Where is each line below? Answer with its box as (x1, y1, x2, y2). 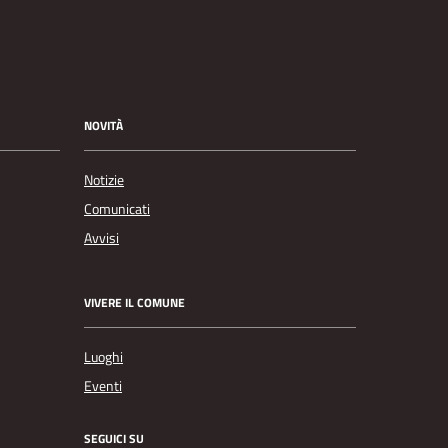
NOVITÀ (84, 116, 123, 136)
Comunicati (84, 197, 150, 220)
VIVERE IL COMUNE (84, 293, 185, 313)
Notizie (84, 168, 124, 191)
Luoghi (84, 345, 123, 368)
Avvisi (84, 226, 119, 249)
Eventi (84, 374, 122, 397)
